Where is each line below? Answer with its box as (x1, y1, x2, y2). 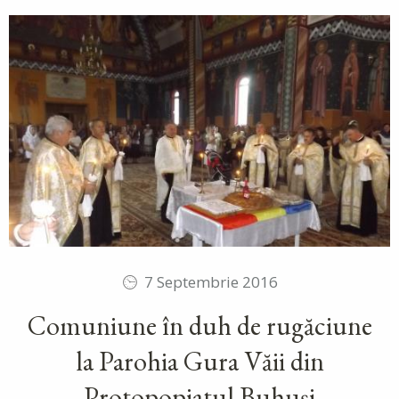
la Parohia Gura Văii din (75, 344, 324, 379)
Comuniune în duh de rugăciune (27, 308, 372, 344)
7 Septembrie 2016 (143, 272, 278, 293)
